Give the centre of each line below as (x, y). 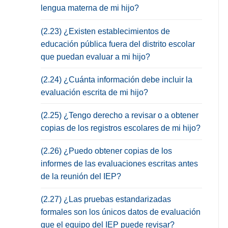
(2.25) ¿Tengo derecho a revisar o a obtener (120, 115)
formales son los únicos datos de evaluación (121, 212)
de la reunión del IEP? (81, 177)
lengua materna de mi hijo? (90, 8)
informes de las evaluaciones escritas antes (119, 164)
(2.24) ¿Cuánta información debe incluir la (117, 79)
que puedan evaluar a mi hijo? (95, 56)
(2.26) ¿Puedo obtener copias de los (106, 151)
